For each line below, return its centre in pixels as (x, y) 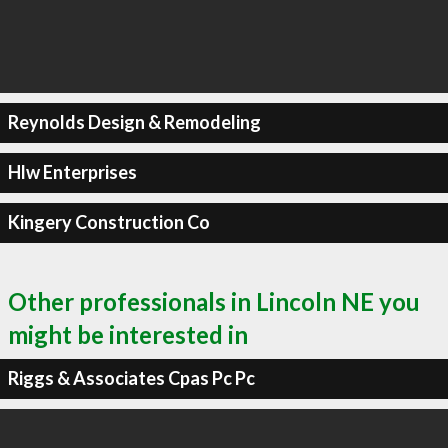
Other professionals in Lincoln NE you (214, 301)
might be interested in (128, 334)
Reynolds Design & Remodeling (134, 122)
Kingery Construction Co (108, 222)
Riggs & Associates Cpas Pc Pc (131, 378)
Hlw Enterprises (72, 172)
